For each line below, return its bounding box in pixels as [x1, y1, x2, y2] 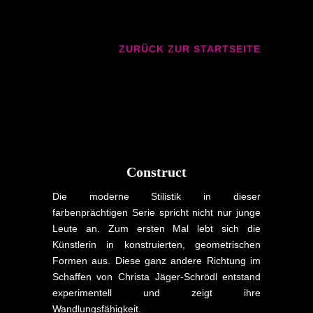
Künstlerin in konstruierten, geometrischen [52, 238, 261, 250]
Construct [126, 163, 187, 180]
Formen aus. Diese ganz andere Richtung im [52, 254, 261, 266]
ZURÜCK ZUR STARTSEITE [119, 43, 261, 54]
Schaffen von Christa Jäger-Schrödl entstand [52, 270, 261, 282]
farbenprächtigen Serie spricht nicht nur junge [52, 206, 261, 218]
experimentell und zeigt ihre [52, 286, 261, 298]
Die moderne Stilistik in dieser [52, 190, 261, 202]
